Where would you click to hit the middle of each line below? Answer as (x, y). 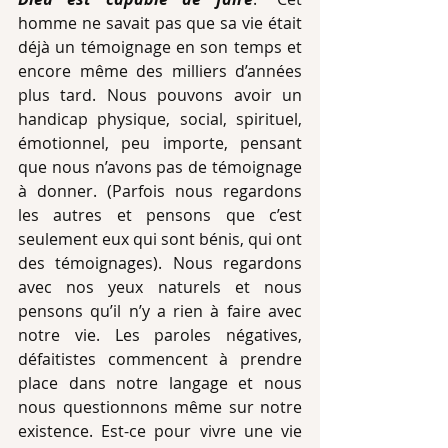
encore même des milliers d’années (160, 71)
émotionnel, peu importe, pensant (160, 143)
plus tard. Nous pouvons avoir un (160, 95)
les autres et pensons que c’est (160, 215)
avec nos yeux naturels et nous (160, 287)
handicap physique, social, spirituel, (160, 119)
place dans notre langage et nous (160, 383)
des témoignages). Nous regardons (160, 263)
